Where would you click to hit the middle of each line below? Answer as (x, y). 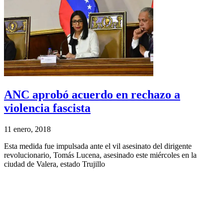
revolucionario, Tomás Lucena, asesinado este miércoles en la (100, 155)
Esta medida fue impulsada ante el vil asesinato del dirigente (98, 146)
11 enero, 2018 (27, 129)
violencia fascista (47, 108)
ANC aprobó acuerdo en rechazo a (92, 94)
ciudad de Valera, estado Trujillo (55, 164)
